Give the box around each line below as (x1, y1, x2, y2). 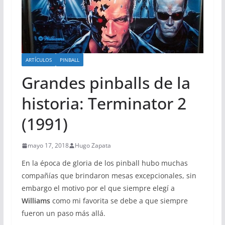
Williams (21, 196, 50, 206)
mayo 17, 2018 (27, 141, 69, 150)
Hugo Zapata (74, 141, 111, 150)
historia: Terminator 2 (21, 92, 186, 115)
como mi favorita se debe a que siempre (50, 196, 188, 206)
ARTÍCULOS (25, 56, 52, 64)
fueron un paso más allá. (21, 208, 105, 218)
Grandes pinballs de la (21, 72, 190, 94)
